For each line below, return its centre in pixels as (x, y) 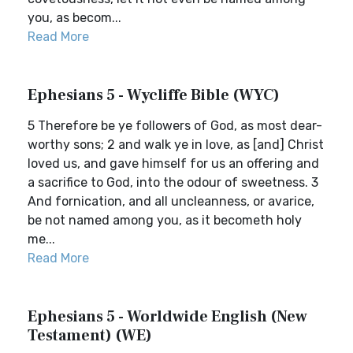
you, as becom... (74, 18)
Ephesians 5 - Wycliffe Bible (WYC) (154, 95)
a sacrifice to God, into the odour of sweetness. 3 (173, 182)
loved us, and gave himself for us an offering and (173, 163)
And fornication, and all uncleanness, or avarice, (171, 201)
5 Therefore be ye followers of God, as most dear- (175, 126)
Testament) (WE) (90, 336)
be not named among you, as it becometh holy (165, 220)
